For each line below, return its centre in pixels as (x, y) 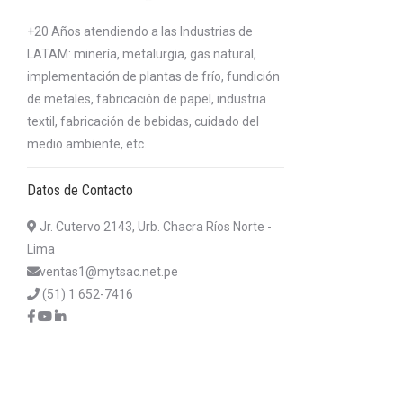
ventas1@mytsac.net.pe (108, 272)
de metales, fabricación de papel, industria (146, 99)
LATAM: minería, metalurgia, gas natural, (141, 54)
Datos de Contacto (80, 190)
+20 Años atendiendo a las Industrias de (139, 31)
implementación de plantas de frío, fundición (153, 76)
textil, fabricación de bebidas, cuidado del (143, 121)
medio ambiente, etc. (86, 144)
